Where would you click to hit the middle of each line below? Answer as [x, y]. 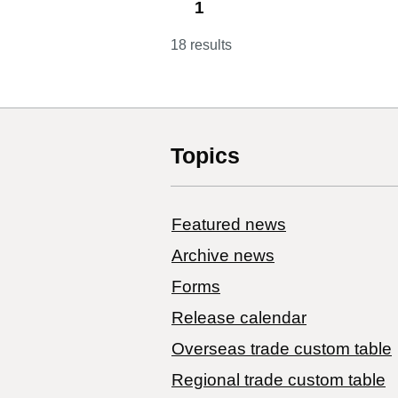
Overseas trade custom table [282, 348]
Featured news [229, 224]
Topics [205, 155]
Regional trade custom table [279, 379]
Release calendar [239, 317]
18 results [201, 44]
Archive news [223, 255]
